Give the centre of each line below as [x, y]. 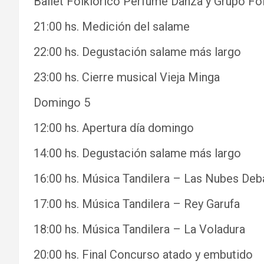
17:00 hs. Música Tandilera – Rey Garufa [137, 204]
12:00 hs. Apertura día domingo [114, 128]
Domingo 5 [62, 103]
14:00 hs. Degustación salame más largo [137, 153]
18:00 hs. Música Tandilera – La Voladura [139, 229]
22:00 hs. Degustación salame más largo [137, 52]
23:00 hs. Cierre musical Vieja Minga [127, 77]
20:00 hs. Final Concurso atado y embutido [143, 255]
